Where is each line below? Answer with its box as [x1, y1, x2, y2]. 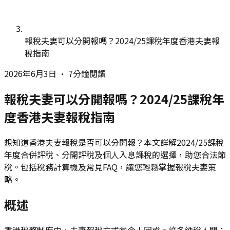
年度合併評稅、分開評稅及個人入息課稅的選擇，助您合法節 [4, 148, 226, 161]
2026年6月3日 [4, 67, 56, 80]
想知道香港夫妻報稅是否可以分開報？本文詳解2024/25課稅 [4, 136, 224, 148]
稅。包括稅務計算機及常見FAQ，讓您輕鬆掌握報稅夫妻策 [4, 160, 216, 173]
